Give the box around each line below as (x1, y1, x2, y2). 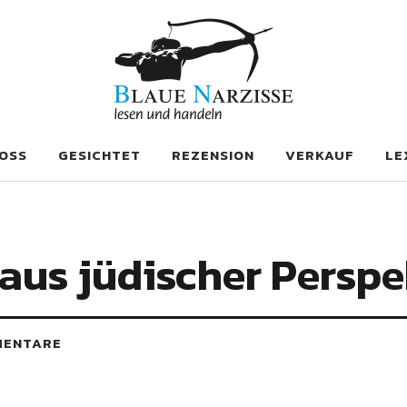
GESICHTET (58, 144, 141, 165)
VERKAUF (285, 144, 354, 165)
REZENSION (172, 144, 254, 165)
